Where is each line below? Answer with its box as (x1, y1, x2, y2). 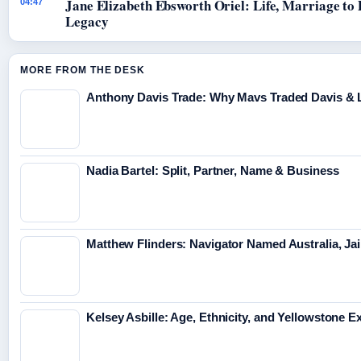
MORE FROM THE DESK (20, 64, 146, 77)
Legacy (65, 11, 109, 32)
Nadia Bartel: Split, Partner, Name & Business (86, 164, 339, 178)
